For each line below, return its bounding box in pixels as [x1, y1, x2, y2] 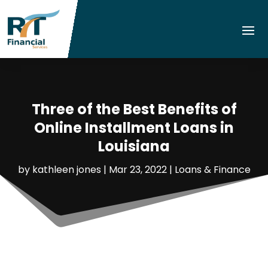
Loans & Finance [174, 163, 251, 177]
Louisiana [98, 136, 170, 157]
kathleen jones [32, 163, 101, 177]
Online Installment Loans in [34, 118, 234, 138]
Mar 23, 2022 [108, 163, 167, 177]
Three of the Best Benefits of [31, 99, 237, 120]
